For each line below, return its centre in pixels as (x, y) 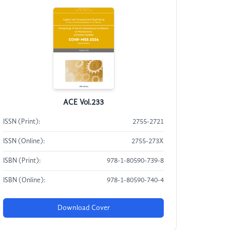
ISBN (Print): (22, 161)
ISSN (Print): (22, 122)
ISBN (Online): (24, 180)
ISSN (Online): (24, 141)
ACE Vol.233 (84, 103)
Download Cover (83, 208)
